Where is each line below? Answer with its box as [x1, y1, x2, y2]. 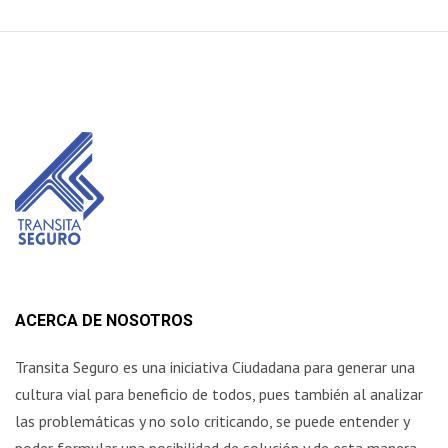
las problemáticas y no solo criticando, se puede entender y [15, 410, 409, 431]
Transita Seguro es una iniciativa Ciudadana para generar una [15, 356, 415, 377]
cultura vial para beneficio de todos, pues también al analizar [15, 383, 423, 404]
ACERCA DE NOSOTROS [15, 310, 193, 330]
